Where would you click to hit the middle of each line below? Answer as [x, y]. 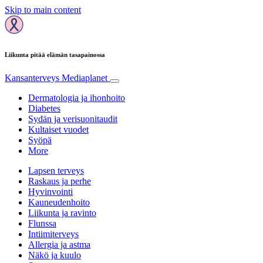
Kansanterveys [33, 77]
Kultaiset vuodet [58, 129]
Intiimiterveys [53, 234]
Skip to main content [43, 10]
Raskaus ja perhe [60, 181]
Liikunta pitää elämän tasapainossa [55, 54]
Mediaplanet [85, 77]
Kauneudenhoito [59, 202]
